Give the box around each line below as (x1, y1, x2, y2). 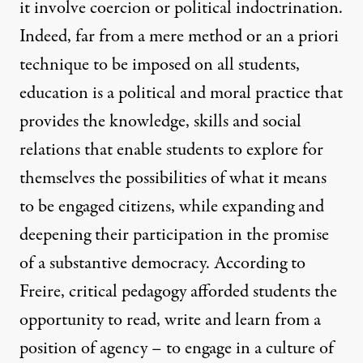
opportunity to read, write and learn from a (19, 307, 321, 334)
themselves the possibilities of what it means (19, 165, 327, 192)
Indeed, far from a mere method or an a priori (19, 23, 339, 50)
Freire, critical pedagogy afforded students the (19, 279, 337, 305)
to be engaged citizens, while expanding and (19, 194, 324, 220)
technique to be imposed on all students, (19, 52, 300, 79)
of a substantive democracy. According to (19, 250, 305, 277)
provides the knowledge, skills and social (19, 109, 301, 135)
